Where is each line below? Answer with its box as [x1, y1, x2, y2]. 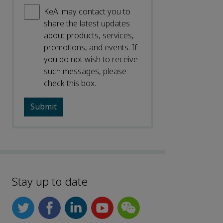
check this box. [44, 77, 96, 89]
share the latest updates [44, 17, 130, 29]
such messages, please [44, 65, 126, 77]
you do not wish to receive [44, 53, 138, 65]
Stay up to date [12, 174, 88, 191]
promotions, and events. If [44, 41, 137, 53]
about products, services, [44, 29, 134, 41]
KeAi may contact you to [44, 5, 130, 17]
